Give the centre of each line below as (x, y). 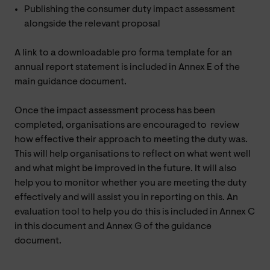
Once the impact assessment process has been (115, 111)
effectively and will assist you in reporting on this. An (126, 197)
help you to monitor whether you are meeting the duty (130, 183)
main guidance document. (71, 82)
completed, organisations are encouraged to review (127, 125)
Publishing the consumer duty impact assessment (130, 9)
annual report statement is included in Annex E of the (127, 67)
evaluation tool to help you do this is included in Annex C (135, 212)
